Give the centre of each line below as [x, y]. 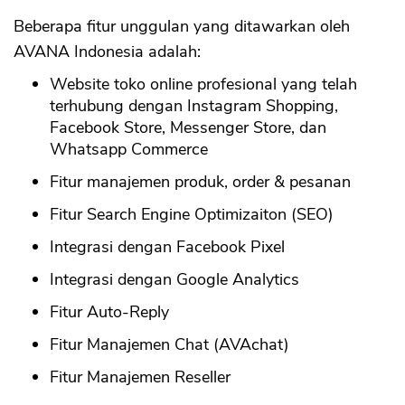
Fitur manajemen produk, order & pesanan [200, 182]
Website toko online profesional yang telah [203, 85]
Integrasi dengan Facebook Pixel [167, 247]
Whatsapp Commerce [129, 150]
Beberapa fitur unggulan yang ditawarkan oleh [182, 27]
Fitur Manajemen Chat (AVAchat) [170, 345]
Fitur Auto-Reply [109, 312]
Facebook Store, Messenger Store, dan [188, 128]
